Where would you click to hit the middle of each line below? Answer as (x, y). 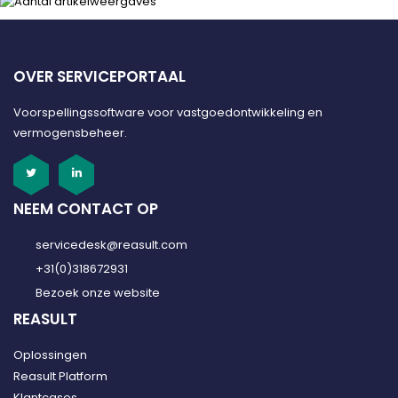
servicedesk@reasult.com (111, 245)
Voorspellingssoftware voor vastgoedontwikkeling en (168, 112)
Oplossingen (50, 355)
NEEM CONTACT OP (86, 209)
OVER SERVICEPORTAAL (99, 76)
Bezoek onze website (98, 293)
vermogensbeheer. (70, 132)
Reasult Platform (60, 377)
